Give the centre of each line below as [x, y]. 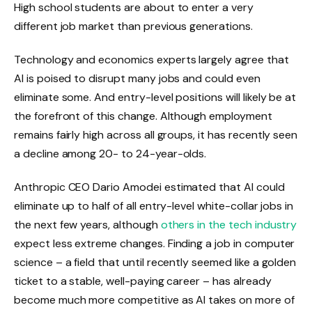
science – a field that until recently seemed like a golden [155, 262]
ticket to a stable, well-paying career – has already [143, 281]
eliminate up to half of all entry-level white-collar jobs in [154, 205]
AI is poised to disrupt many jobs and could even [137, 78]
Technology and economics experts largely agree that [151, 59]
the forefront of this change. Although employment [143, 116]
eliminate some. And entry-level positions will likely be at [155, 97]
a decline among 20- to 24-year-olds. [110, 153]
